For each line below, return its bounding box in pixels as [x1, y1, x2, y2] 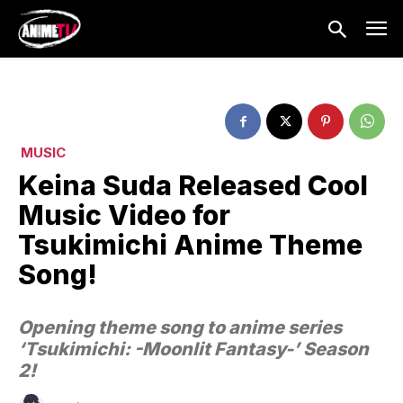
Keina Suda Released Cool [18, 169, 368, 202]
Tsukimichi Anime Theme [18, 228, 363, 262]
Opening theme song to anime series [18, 317, 342, 339]
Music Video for [18, 199, 230, 232]
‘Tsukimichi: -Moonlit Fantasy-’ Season [18, 338, 369, 361]
